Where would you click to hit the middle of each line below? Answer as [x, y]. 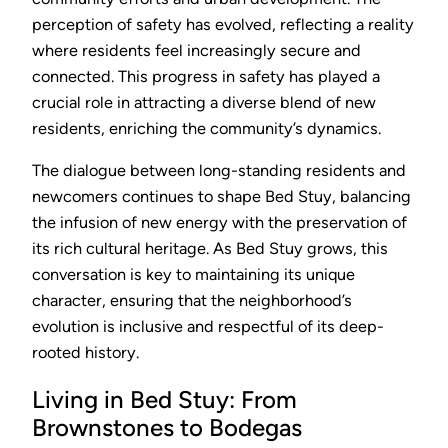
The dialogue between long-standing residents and [219, 170]
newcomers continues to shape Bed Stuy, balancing [221, 196]
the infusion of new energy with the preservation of [219, 222]
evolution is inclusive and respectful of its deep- [208, 326]
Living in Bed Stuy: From [164, 399]
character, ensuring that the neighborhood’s [192, 300]
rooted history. [85, 352]
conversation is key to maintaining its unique [193, 274]
